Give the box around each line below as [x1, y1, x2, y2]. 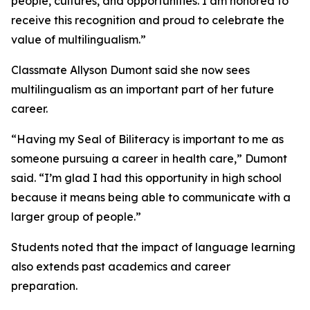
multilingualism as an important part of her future [11, 82, 274, 96]
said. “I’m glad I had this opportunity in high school [11, 171, 282, 185]
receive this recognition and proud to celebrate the [11, 13, 284, 27]
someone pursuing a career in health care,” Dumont [11, 152, 287, 165]
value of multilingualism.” [11, 33, 146, 46]
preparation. [11, 279, 77, 293]
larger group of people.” [11, 210, 141, 224]
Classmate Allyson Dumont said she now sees [11, 63, 250, 77]
